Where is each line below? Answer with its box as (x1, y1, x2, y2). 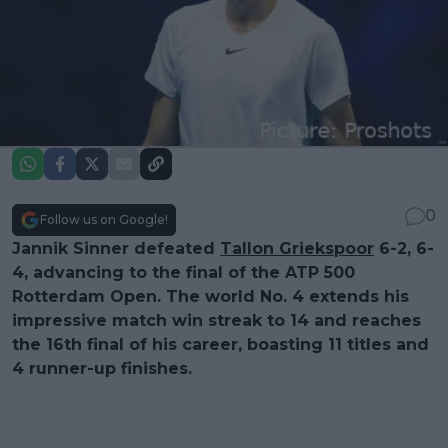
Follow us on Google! (40, 211, 168, 227)
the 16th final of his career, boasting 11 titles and (12, 334, 429, 354)
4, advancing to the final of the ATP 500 (12, 262, 355, 282)
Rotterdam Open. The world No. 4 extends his (12, 286, 409, 306)
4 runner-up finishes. (12, 358, 192, 378)
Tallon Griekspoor (220, 238, 374, 258)
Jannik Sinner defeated (12, 238, 220, 258)
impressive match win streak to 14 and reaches (12, 310, 421, 330)
